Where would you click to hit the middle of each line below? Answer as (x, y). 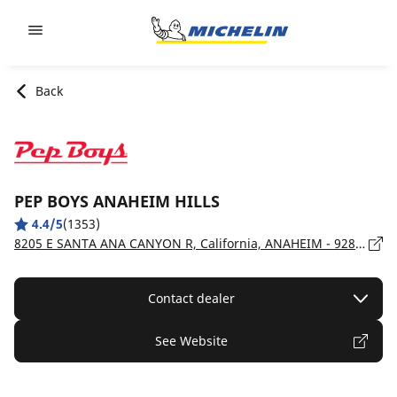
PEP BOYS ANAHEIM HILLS (117, 201)
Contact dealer (191, 298)
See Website (191, 341)
